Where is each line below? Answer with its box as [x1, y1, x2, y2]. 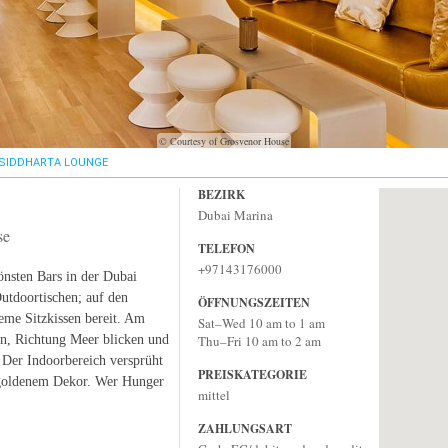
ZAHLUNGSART [198, 420, 292, 437]
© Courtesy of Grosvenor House [159, 134, 289, 148]
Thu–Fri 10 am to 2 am [198, 332, 321, 350]
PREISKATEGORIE [198, 366, 307, 383]
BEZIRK [198, 186, 245, 203]
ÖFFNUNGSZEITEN [198, 294, 310, 311]
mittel [198, 386, 230, 404]
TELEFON [198, 240, 255, 257]
